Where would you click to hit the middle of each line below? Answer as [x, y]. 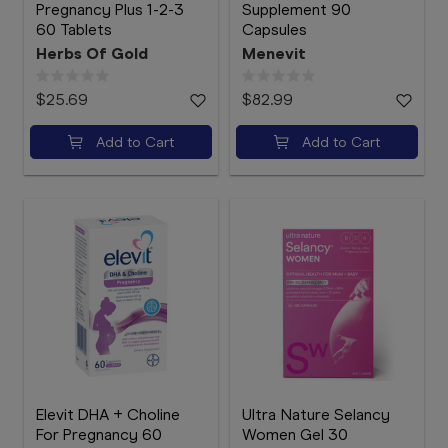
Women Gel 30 [295, 434]
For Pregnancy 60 [99, 434]
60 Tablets [74, 29]
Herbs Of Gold [92, 53]
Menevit [274, 53]
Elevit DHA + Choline [108, 414]
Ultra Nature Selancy [316, 414]
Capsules [274, 29]
